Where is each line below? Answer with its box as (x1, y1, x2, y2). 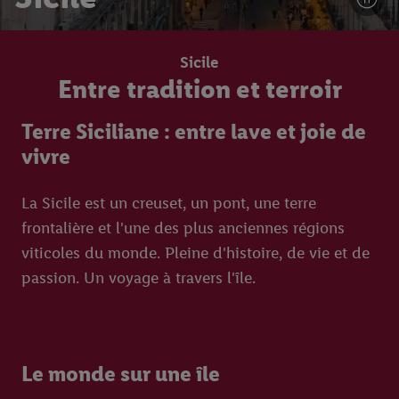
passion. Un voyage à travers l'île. (21, 268, 256, 288)
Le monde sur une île (21, 361, 220, 387)
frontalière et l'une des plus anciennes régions (21, 218, 345, 238)
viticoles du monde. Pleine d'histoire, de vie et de (21, 243, 370, 263)
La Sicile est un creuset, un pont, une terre (21, 193, 316, 213)
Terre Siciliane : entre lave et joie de (21, 118, 366, 144)
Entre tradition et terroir (57, 73, 342, 104)
